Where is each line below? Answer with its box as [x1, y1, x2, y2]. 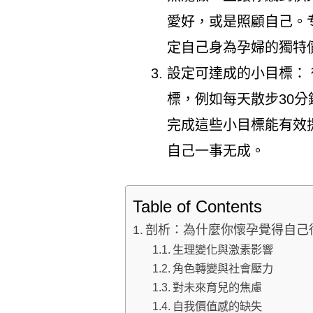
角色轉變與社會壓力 [173, 262, 274, 275]
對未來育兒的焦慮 [173, 281, 263, 294]
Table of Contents [132, 196, 262, 216]
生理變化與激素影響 [173, 243, 274, 256]
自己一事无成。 [166, 143, 265, 159]
